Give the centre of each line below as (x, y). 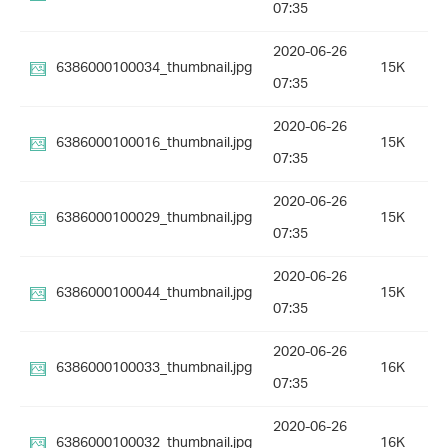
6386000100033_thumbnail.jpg (154, 369)
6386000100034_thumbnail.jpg (154, 69)
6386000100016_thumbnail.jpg (154, 144)
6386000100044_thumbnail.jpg (154, 294)
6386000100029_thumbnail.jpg (154, 219)
